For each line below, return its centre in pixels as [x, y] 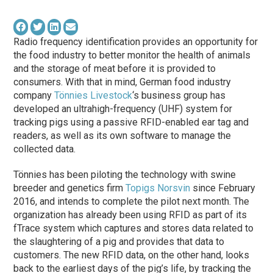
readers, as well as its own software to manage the [122, 136]
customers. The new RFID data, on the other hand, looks [132, 255]
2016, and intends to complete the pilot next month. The [132, 201]
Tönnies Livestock [94, 95]
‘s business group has [179, 95]
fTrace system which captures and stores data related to [134, 228]
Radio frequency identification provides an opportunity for [136, 42]
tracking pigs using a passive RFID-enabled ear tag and [131, 122]
